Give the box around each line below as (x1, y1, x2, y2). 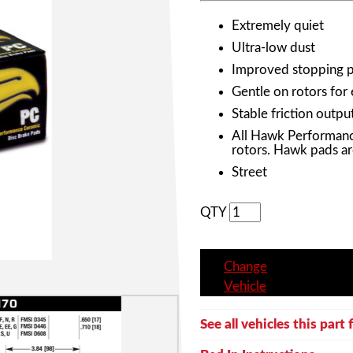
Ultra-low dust (232, 40, 315, 54)
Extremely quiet (232, 18, 324, 32)
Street (232, 165, 267, 179)
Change (224, 259, 267, 273)
